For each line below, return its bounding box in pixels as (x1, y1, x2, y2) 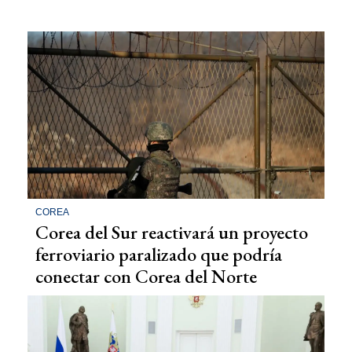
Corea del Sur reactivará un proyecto (35, 219, 308, 244)
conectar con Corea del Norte (35, 263, 257, 288)
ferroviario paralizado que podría (35, 241, 282, 266)
